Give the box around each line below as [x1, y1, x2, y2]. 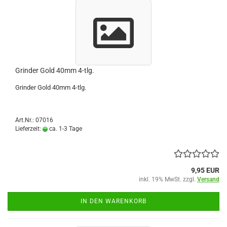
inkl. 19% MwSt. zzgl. [139, 175, 197, 183]
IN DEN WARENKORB [81, 197, 146, 205]
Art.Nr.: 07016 [15, 116, 53, 124]
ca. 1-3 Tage [48, 125, 82, 132]
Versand [197, 175, 219, 183]
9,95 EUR [191, 166, 219, 174]
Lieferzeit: [15, 125, 43, 132]
